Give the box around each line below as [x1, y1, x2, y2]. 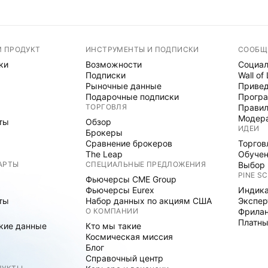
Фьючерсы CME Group [86, 174, 176, 184]
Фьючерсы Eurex [86, 185, 154, 195]
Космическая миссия [86, 232, 173, 242]
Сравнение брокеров [86, 138, 172, 148]
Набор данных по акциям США [86, 196, 212, 206]
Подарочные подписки [86, 92, 179, 102]
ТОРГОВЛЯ [86, 102, 127, 111]
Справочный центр [86, 253, 163, 263]
